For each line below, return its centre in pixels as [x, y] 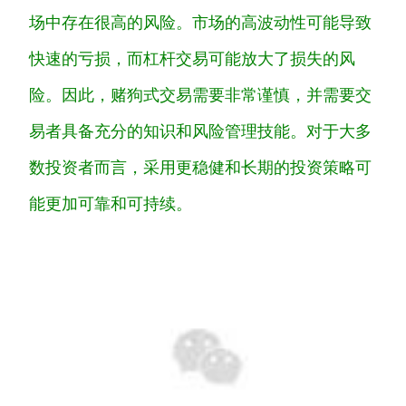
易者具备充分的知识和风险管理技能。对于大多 [200, 130]
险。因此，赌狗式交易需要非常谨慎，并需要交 [200, 94]
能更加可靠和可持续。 [111, 203]
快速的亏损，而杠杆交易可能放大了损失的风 [192, 58]
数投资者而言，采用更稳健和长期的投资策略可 [200, 167]
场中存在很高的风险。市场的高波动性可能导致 [200, 22]
